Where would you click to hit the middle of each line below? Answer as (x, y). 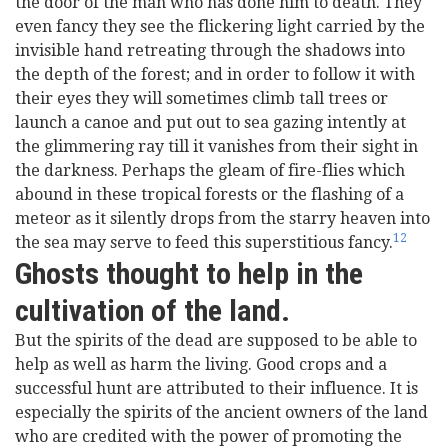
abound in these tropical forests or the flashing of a (209, 194)
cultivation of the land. (152, 310)
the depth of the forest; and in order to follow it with (215, 74)
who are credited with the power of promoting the (208, 436)
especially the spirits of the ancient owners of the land (221, 412)
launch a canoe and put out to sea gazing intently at (210, 122)
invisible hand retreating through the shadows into (210, 50)
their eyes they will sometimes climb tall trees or (201, 98)
